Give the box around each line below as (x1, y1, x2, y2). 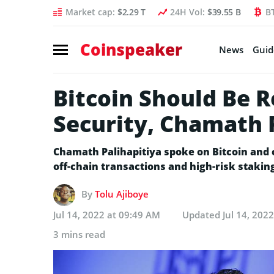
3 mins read (53, 228, 105, 240)
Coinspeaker (80, 38, 182, 61)
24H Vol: (169, 6, 207, 18)
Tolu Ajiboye (95, 187, 149, 200)
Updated (182, 208, 223, 221)
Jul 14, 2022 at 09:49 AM (53, 208, 160, 221)
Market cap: (65, 6, 117, 18)
